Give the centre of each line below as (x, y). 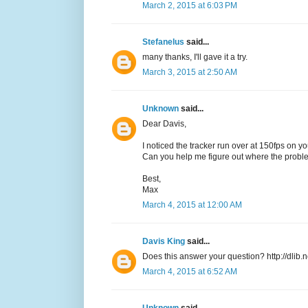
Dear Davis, (164, 124)
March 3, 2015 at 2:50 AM (190, 73)
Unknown (162, 109)
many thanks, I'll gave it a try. (195, 57)
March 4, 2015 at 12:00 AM (192, 205)
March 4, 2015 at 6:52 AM (190, 272)
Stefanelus (164, 42)
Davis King (165, 242)
